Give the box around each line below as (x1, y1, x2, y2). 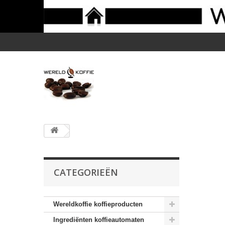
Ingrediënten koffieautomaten (53, 216, 144, 223)
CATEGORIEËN (54, 166, 118, 178)
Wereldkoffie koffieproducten (53, 200, 143, 208)
